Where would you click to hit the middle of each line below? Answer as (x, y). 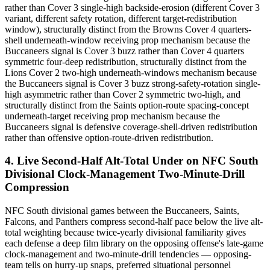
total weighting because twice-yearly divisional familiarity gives (125, 233)
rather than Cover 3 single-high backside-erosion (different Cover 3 (132, 7)
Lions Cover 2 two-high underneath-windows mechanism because (131, 72)
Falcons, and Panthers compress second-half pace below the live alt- (134, 222)
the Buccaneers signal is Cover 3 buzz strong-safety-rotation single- (133, 83)
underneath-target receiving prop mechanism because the (112, 116)
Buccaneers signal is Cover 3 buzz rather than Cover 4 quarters (124, 51)
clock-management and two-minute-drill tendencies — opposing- (128, 254)
